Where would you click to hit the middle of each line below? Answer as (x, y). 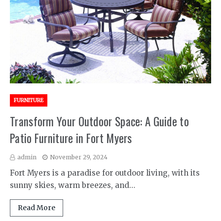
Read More (37, 208)
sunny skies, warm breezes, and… (73, 185)
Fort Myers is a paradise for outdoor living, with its (105, 173)
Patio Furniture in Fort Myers (71, 138)
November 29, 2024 (79, 157)
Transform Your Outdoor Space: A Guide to (99, 122)
